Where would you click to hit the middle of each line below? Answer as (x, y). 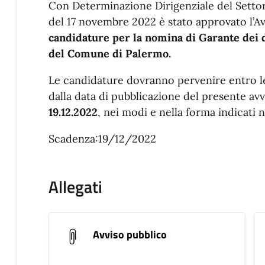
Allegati (75, 187)
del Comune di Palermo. (109, 54)
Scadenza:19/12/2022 (102, 139)
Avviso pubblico (130, 235)
